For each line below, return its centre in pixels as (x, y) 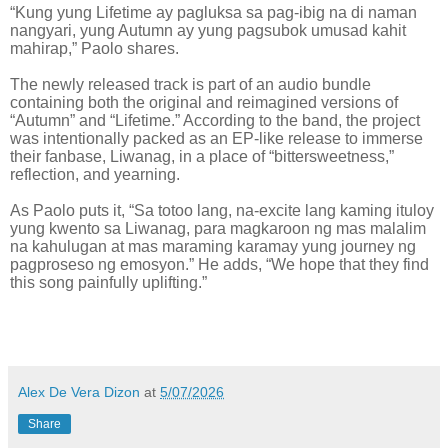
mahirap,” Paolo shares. (94, 49)
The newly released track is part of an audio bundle (190, 85)
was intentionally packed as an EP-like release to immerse (216, 139)
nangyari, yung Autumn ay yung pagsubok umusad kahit (208, 31)
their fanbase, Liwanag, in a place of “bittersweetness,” (202, 157)
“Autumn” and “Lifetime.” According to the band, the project (215, 121)
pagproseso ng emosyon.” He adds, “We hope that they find (219, 265)
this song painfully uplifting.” (108, 283)
